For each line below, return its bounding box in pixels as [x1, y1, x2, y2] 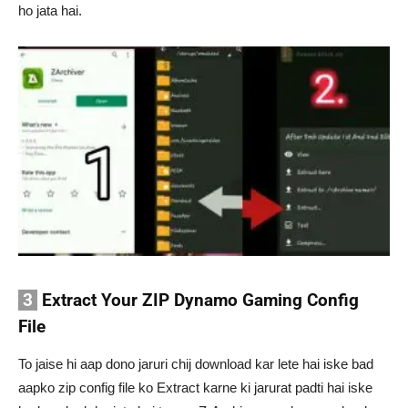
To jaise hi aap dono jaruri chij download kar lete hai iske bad [18, 355, 373, 372]
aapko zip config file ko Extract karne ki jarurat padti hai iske [18, 379, 372, 395]
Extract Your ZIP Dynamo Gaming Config [37, 289, 359, 311]
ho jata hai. [18, 3, 82, 18]
